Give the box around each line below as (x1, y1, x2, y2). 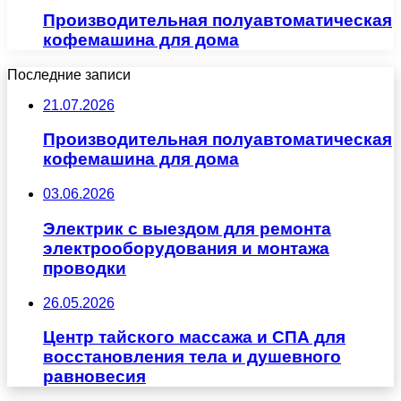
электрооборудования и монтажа (43, 238, 329, 258)
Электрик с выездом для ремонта (43, 218, 331, 238)
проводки (43, 258, 126, 277)
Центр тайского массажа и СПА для (43, 328, 346, 347)
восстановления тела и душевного (43, 347, 341, 367)
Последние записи (7, 66, 131, 82)
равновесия (43, 367, 146, 387)
